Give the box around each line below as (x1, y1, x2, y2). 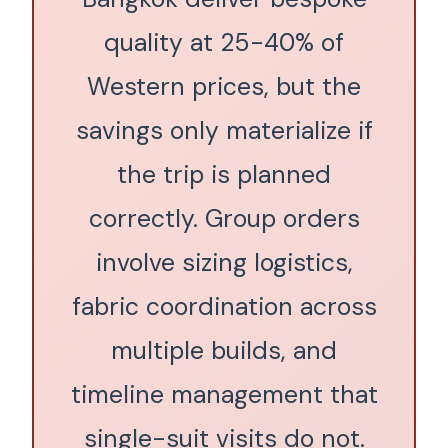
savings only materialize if (75, 114, 373, 147)
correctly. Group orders (88, 202, 360, 235)
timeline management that (70, 378, 378, 411)
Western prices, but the (87, 70, 361, 103)
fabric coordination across (71, 290, 377, 323)
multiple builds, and (111, 334, 337, 367)
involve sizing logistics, (95, 246, 353, 279)
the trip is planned (117, 158, 331, 191)
